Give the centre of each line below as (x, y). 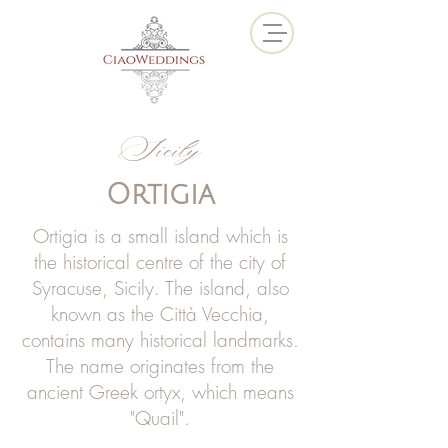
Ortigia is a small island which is (160, 236)
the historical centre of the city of (160, 262)
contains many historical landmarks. (160, 340)
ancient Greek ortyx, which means (160, 392)
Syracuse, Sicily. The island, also (160, 288)
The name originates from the (160, 366)
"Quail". (160, 418)
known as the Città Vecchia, (160, 314)
